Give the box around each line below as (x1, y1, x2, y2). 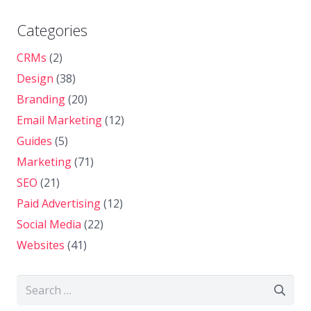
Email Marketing (17, 112, 102, 128)
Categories (17, 19, 87, 40)
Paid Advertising (17, 195, 101, 211)
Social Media (17, 216, 81, 232)
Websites (17, 237, 65, 253)
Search (16, 276, 51, 292)
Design (17, 70, 53, 86)
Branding (17, 91, 65, 107)
